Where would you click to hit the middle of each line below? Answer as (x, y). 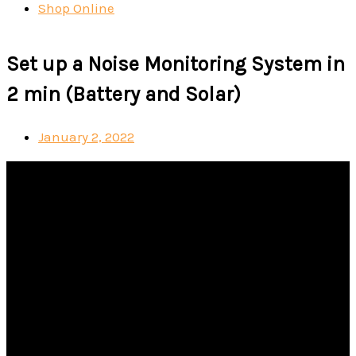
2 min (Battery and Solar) (124, 95)
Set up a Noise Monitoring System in (176, 64)
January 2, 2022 (86, 137)
